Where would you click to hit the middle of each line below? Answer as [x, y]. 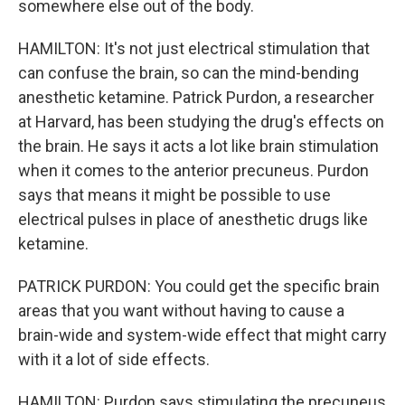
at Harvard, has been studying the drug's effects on [201, 122]
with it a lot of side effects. [114, 359]
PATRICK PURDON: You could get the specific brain [199, 286]
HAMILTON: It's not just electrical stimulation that [194, 48]
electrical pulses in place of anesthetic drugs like [193, 219]
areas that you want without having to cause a [181, 311]
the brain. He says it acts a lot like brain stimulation [198, 146]
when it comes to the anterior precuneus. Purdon [193, 170]
